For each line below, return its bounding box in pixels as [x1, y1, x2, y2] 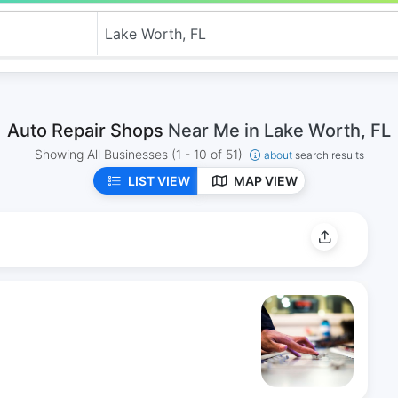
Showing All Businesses [34, 147, 171, 162]
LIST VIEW [127, 173, 190, 188]
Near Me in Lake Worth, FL [168, 120, 391, 141]
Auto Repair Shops [7, 120, 168, 141]
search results [294, 148, 364, 162]
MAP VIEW [233, 173, 298, 188]
